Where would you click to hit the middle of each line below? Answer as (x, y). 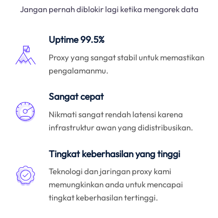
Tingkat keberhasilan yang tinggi (115, 154)
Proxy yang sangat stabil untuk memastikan (127, 57)
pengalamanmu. (79, 70)
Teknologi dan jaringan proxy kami (110, 171)
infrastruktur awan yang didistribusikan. (121, 127)
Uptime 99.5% (77, 40)
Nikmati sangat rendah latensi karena (116, 114)
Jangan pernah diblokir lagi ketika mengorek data (109, 9)
